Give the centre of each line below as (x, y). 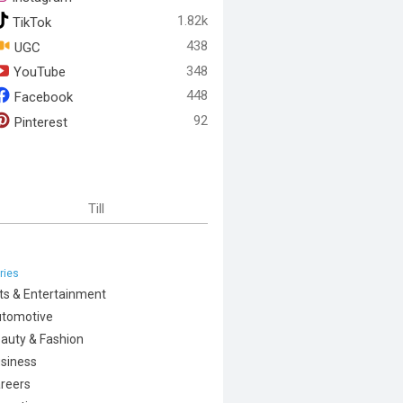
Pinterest (40, 122)
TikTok (31, 22)
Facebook (43, 97)
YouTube (39, 72)
